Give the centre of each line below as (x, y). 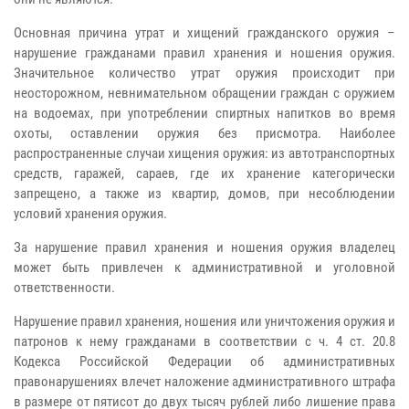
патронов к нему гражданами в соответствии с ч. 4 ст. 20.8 (204, 341)
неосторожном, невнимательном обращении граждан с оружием (204, 93)
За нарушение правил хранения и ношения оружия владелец (204, 247)
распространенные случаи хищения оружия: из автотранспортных (204, 153)
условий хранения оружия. (90, 213)
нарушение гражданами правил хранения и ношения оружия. (204, 52)
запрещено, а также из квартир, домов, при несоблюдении (204, 193)
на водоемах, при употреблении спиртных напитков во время (204, 113)
